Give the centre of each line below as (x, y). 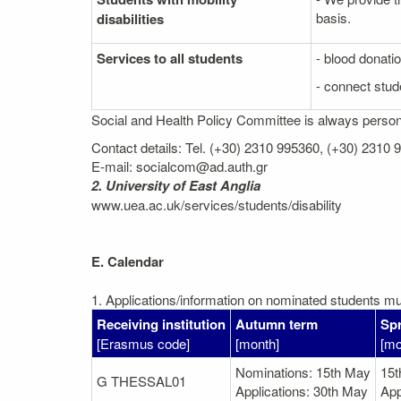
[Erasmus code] (143, 343)
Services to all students (170, 58)
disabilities (130, 18)
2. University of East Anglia (176, 185)
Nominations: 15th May (303, 372)
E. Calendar (128, 261)
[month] (257, 343)
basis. (333, 17)
